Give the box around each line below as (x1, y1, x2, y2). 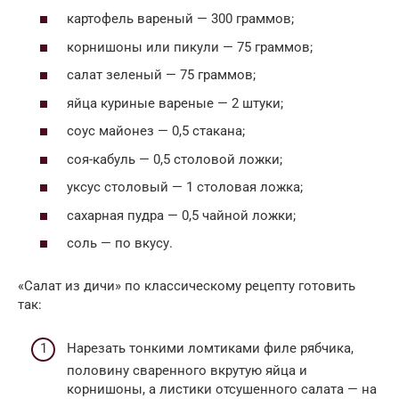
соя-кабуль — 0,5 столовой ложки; (67, 151, 282, 167)
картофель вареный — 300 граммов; (67, 11, 294, 28)
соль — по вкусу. (67, 235, 173, 252)
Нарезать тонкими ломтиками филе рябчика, (67, 339, 354, 356)
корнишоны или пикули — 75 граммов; (67, 38, 313, 55)
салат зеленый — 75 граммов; (67, 67, 256, 84)
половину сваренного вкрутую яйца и (67, 362, 307, 379)
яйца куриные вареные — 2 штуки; (67, 94, 283, 111)
